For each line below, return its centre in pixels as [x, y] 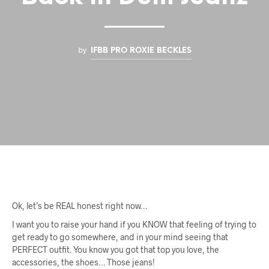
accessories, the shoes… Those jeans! [83, 262]
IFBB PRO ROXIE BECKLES [141, 50]
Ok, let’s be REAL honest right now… [80, 205]
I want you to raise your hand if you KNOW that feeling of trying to [134, 224]
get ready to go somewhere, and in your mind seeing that [120, 237]
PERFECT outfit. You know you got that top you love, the [116, 249]
